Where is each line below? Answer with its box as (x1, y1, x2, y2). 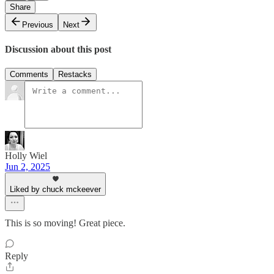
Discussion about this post (5, 43, 111, 54)
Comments (10, 70, 48, 80)
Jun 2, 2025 (5, 161, 50, 172)
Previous (22, 20, 53, 29)
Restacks (58, 70, 92, 80)
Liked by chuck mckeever (10, 185, 101, 194)
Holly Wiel (5, 150, 47, 161)
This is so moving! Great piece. (5, 218, 125, 229)
